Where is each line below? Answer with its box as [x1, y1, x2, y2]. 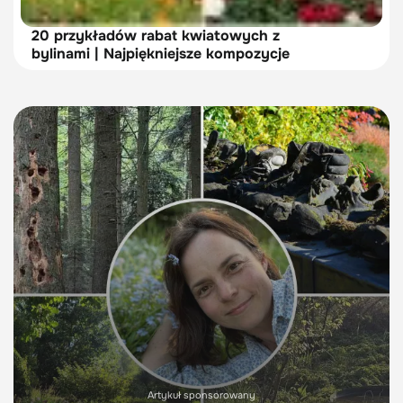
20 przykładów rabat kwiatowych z [31, 25, 280, 45]
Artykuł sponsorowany [148, 388, 255, 401]
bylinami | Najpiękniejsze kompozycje [31, 43, 290, 63]
